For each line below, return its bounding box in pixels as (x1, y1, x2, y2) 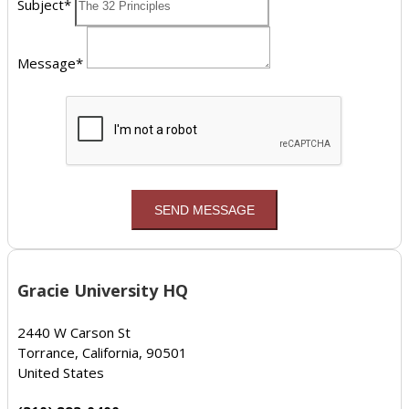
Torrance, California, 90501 (17, 342, 187, 362)
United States (17, 362, 104, 382)
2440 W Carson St (17, 322, 131, 341)
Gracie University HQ (17, 279, 188, 301)
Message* (17, 54, 83, 73)
